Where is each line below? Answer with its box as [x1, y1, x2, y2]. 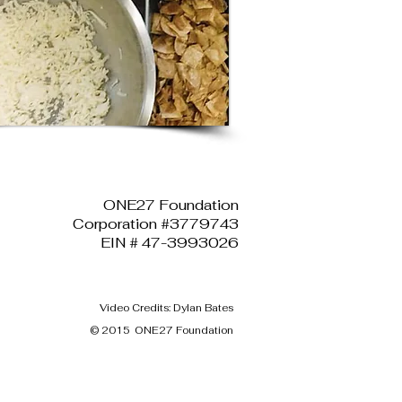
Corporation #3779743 [73, 214, 239, 233]
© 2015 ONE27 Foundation [90, 324, 233, 336]
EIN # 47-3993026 [100, 233, 239, 252]
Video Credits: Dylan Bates [100, 301, 233, 314]
